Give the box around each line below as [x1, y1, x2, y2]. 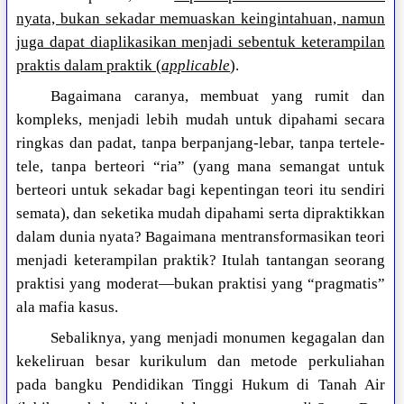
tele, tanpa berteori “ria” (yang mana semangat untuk [16, 158, 385, 176]
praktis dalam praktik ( [16, 57, 162, 75]
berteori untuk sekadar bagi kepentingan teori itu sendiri [16, 181, 385, 199]
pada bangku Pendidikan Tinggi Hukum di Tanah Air [16, 376, 385, 394]
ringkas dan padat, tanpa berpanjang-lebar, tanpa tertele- [16, 134, 385, 152]
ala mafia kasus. [16, 298, 119, 317]
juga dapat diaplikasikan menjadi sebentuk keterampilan [16, 33, 385, 51]
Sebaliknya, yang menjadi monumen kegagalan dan [50, 329, 385, 347]
